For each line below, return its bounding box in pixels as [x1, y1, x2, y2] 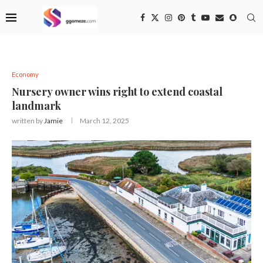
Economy [12, 70, 39, 78]
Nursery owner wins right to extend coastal [12, 85, 222, 99]
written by [12, 116, 44, 125]
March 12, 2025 [80, 116, 129, 125]
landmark [12, 99, 61, 113]
